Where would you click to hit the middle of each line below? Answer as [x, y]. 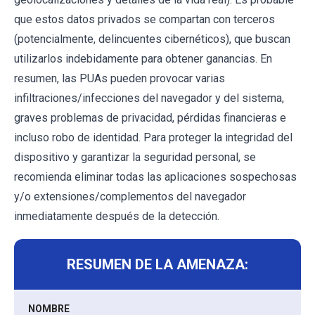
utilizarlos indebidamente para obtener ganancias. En [143, 59]
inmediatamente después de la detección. [117, 217]
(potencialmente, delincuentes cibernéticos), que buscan [152, 39]
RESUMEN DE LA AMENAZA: [157, 265]
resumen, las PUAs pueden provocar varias [120, 79]
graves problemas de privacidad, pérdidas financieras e [150, 118]
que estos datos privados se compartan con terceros [144, 20]
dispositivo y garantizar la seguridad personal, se [135, 157]
